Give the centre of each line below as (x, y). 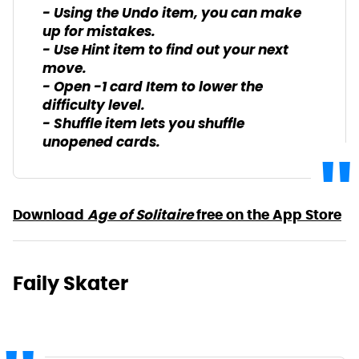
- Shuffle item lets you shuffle (143, 124)
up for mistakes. (99, 32)
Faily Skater (71, 283)
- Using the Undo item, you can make (172, 14)
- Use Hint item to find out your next (165, 50)
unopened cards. (101, 143)
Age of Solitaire (140, 214)
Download (50, 214)
